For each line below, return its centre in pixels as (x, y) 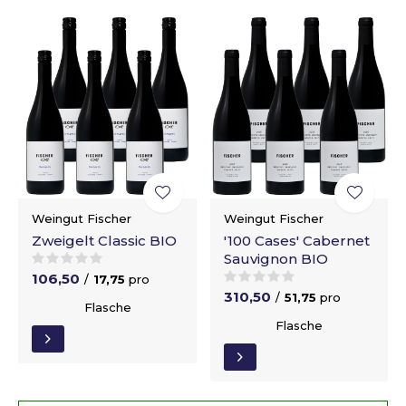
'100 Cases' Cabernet (296, 241)
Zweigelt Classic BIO (104, 241)
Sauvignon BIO (275, 259)
